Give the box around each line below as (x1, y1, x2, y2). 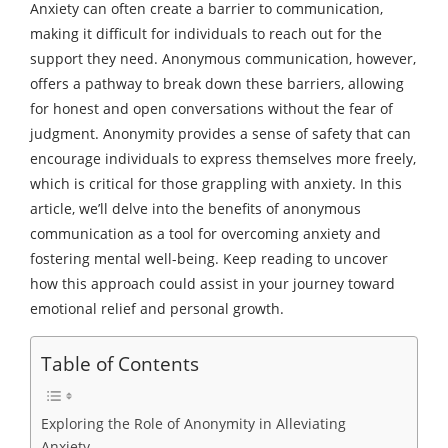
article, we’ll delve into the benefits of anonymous (30, 199, 361, 219)
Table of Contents (41, 350, 199, 378)
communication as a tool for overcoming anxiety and (30, 224, 381, 244)
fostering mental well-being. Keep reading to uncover (30, 249, 388, 269)
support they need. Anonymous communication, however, (30, 49, 416, 69)
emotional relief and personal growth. (30, 299, 284, 319)
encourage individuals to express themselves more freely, (30, 149, 416, 169)
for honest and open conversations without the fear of (30, 99, 393, 119)
